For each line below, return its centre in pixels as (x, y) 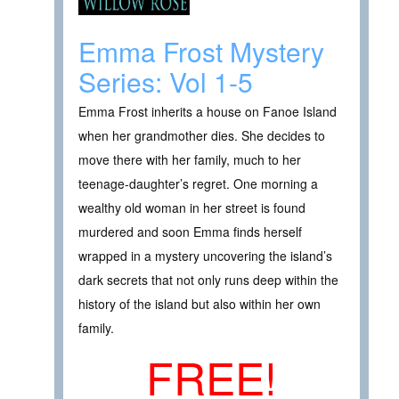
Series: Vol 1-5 (166, 81)
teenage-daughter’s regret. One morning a (198, 183)
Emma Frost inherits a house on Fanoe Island (208, 111)
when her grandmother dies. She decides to (202, 135)
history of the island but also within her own (199, 303)
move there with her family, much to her (190, 159)
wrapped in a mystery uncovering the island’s (205, 255)
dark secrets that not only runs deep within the (208, 279)
